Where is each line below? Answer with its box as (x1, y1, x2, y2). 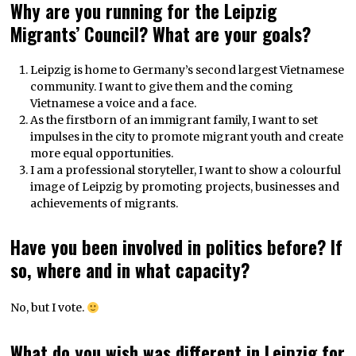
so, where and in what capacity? (10, 257, 250, 284)
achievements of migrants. (29, 196, 178, 211)
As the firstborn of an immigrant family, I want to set (29, 113, 318, 128)
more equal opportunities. (29, 146, 173, 161)
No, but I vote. (10, 300, 87, 315)
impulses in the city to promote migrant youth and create (29, 130, 343, 145)
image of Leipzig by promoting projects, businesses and (29, 180, 339, 195)
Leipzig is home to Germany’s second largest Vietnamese (29, 63, 344, 78)
